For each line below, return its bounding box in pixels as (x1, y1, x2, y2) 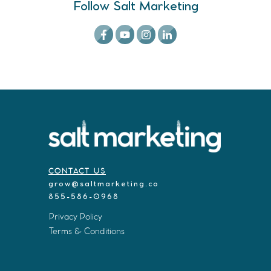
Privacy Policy (49, 211, 102, 223)
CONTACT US (48, 166, 106, 177)
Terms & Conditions (49, 225, 125, 238)
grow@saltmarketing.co (48, 180, 159, 188)
